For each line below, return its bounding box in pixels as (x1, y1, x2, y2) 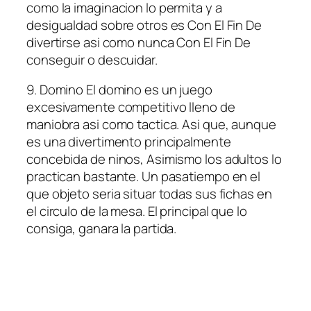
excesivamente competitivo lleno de (26, 98, 235, 117)
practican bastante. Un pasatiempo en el (26, 167, 261, 186)
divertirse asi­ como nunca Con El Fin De (26, 33, 251, 51)
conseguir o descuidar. (26, 50, 158, 69)
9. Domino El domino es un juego (26, 81, 212, 99)
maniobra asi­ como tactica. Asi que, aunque (26, 115, 276, 134)
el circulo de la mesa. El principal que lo (26, 202, 247, 221)
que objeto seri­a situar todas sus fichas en (26, 185, 272, 203)
